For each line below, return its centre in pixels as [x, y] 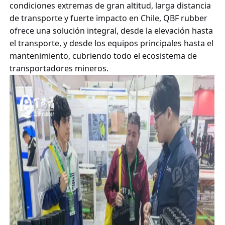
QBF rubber [185, 18]
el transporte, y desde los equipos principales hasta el [111, 43]
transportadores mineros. [59, 68]
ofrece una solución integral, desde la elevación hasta [111, 30]
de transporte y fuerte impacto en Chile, [86, 18]
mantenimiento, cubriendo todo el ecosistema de [103, 55]
